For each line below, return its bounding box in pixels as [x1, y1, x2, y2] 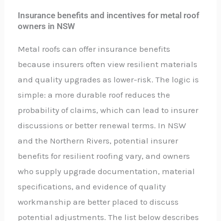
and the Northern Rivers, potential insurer [18, 136, 179, 146]
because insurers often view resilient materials [18, 59, 198, 70]
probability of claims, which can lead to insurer [18, 105, 199, 115]
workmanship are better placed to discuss [18, 197, 179, 207]
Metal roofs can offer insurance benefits [18, 44, 171, 54]
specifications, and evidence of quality [18, 182, 166, 192]
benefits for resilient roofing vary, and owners [18, 151, 190, 161]
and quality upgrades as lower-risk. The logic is [18, 74, 199, 85]
